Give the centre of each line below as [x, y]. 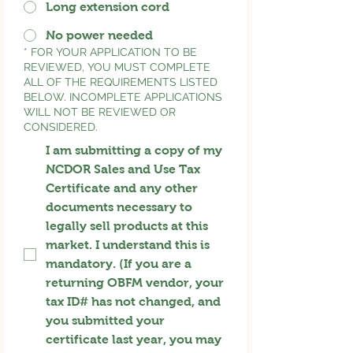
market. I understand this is [128, 244]
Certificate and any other [122, 188]
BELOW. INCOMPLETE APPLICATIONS [123, 97]
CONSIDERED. [61, 126]
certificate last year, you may [134, 339]
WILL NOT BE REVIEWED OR [100, 111]
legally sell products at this [127, 225]
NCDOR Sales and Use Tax [123, 169]
